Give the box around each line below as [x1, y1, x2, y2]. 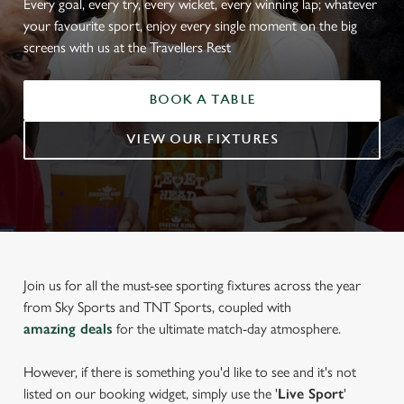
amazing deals [23, 320, 113, 337]
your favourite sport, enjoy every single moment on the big [23, 17, 357, 34]
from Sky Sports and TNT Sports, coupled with [23, 298, 291, 316]
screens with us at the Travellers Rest [23, 39, 231, 56]
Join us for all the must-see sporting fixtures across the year [23, 277, 361, 294]
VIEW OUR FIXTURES [125, 132, 279, 147]
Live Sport [278, 385, 344, 402]
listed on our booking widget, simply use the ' [23, 385, 278, 402]
